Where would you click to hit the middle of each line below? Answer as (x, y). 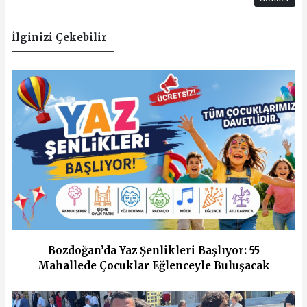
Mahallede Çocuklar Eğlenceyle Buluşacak (153, 265)
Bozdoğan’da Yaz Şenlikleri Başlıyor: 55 (153, 250)
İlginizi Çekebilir (59, 38)
